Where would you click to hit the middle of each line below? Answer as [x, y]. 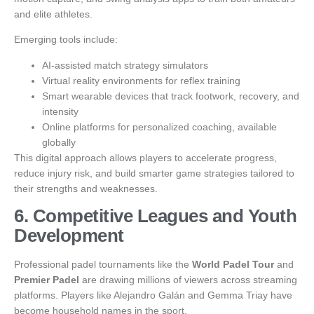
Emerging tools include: [66, 40]
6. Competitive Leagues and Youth [155, 216]
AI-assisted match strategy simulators [125, 65]
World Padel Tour [233, 265]
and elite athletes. [53, 14]
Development [69, 236]
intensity [60, 111]
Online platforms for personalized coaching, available [159, 127]
